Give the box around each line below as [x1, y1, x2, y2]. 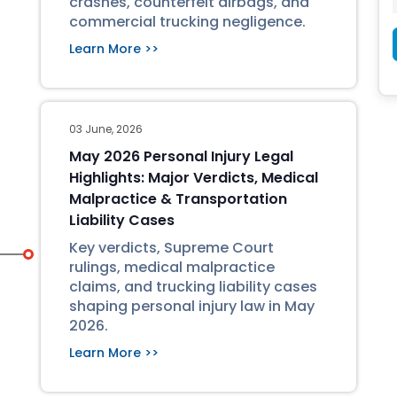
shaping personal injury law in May [69, 296, 315, 316]
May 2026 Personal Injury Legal [69, 146, 293, 167]
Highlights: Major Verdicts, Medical [69, 167, 318, 188]
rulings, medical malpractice [69, 257, 275, 277]
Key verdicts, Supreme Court [69, 237, 274, 258]
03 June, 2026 [69, 121, 143, 136]
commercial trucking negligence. [69, 12, 306, 32]
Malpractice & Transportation [69, 189, 287, 209]
